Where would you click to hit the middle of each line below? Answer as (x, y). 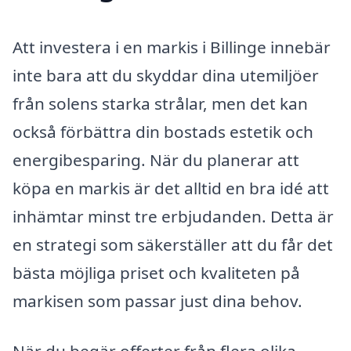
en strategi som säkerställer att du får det (173, 245)
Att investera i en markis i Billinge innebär (172, 47)
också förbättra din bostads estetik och (163, 132)
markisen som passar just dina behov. (157, 301)
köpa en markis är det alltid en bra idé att (171, 188)
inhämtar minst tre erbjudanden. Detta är (173, 217)
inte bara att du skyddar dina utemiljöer (166, 76)
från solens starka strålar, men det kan (160, 104)
